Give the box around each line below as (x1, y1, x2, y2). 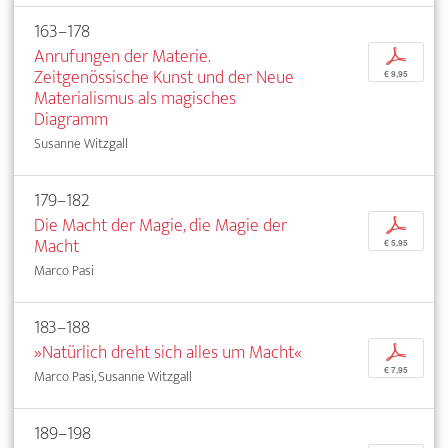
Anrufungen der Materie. (34, 40, 210, 72)
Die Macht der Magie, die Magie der (34, 209, 287, 241)
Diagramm (34, 103, 108, 135)
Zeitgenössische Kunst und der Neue (34, 61, 294, 93)
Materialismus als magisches (34, 82, 236, 114)
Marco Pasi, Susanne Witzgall (34, 364, 192, 388)
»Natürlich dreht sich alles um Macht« (34, 336, 302, 368)
